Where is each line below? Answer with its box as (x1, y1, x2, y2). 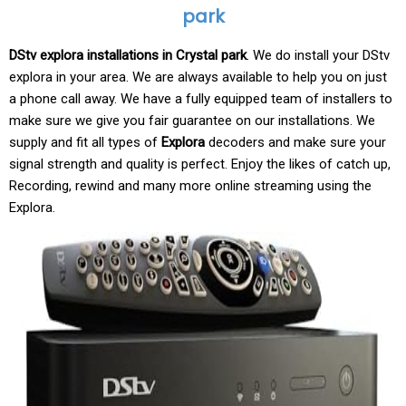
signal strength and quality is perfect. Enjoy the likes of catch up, (9, 156, 391, 172)
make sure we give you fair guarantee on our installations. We (9, 112, 375, 129)
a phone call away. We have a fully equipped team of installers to (9, 91, 392, 107)
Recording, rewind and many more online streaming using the (9, 178, 372, 194)
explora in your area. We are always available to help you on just (9, 69, 387, 85)
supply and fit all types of (9, 134, 161, 150)
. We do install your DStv (246, 47, 390, 63)
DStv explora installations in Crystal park (9, 47, 246, 63)
